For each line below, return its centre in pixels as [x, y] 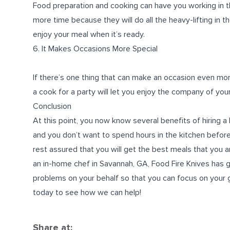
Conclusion [52, 106]
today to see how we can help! [87, 193]
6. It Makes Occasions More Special [95, 49]
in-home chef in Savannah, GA [95, 164]
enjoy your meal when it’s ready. [89, 34]
